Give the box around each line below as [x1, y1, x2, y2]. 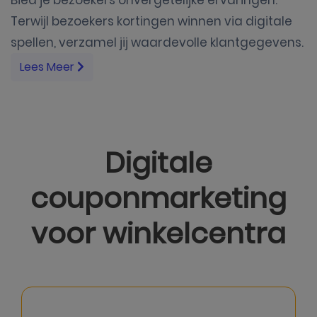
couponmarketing [30, 178, 287, 218]
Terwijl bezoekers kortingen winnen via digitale [11, 12, 292, 30]
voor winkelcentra [31, 213, 286, 253]
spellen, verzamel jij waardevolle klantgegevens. [11, 33, 304, 51]
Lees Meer [20, 58, 77, 75]
